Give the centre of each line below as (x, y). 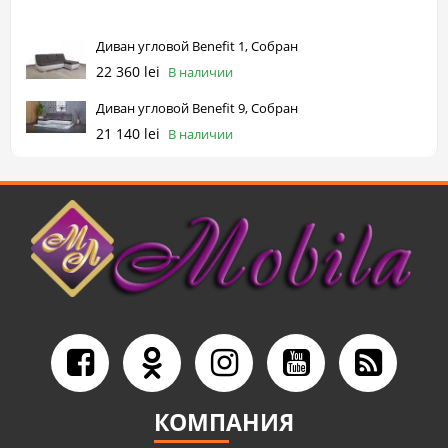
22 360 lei (128, 72)
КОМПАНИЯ (224, 421)
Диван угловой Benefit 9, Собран (197, 108)
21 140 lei (128, 134)
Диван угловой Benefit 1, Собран (197, 46)
